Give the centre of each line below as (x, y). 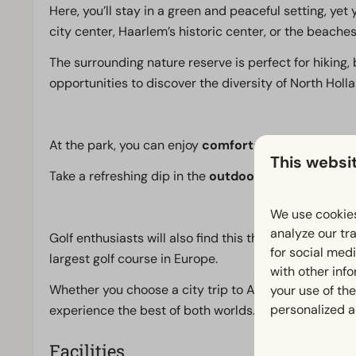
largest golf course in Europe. (135, 259)
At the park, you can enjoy (126, 145)
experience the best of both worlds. (154, 311)
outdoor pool (250, 176)
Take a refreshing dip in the (129, 176)
